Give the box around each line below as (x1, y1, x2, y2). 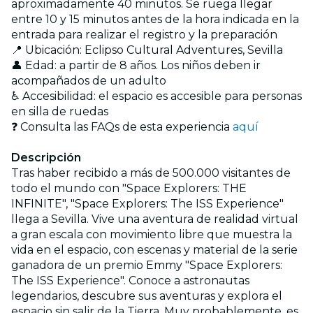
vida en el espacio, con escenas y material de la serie (11, 242, 298, 256)
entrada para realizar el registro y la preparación (11, 27, 277, 41)
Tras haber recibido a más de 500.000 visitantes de (11, 166, 291, 180)
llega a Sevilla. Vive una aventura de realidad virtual (11, 212, 298, 226)
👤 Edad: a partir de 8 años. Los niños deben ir (11, 58, 261, 72)
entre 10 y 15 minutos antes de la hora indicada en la (11, 12, 299, 26)
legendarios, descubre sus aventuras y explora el (11, 289, 282, 303)
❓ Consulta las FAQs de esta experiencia (11, 119, 233, 133)
